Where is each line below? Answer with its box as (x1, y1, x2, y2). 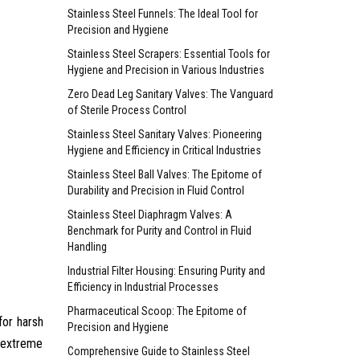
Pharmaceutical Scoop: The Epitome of (67, 304, 247, 317)
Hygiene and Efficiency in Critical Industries (67, 143, 261, 157)
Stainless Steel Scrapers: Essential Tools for (67, 47, 270, 60)
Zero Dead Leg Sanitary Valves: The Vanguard (67, 87, 273, 100)
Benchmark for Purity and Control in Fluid (67, 223, 252, 237)
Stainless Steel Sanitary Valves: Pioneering (67, 127, 262, 141)
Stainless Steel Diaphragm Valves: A (67, 207, 232, 221)
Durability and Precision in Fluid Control (67, 183, 244, 197)
